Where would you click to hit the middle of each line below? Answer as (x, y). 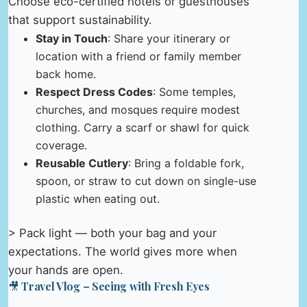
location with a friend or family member (138, 57)
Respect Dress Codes (94, 92)
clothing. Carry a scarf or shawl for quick (143, 128)
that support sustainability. (80, 20)
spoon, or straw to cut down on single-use (146, 181)
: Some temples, (194, 92)
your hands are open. (66, 270)
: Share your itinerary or (169, 39)
